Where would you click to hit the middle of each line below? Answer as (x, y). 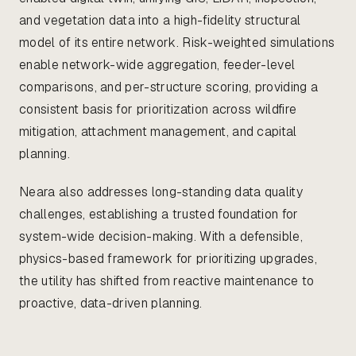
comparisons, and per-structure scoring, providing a (169, 87)
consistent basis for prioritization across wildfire (158, 110)
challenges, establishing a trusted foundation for (159, 215)
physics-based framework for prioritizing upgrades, (168, 259)
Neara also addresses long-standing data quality (161, 192)
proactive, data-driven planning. (111, 304)
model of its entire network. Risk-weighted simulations (177, 43)
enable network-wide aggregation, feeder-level (157, 65)
